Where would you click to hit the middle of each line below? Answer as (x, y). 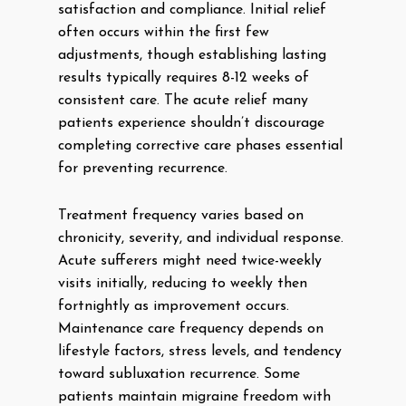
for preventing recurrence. (143, 169)
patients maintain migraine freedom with (194, 397)
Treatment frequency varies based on (181, 216)
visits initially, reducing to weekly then (183, 284)
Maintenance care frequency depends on (191, 329)
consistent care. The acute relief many (183, 101)
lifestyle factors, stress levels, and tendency (200, 352)
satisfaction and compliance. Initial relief (192, 10)
